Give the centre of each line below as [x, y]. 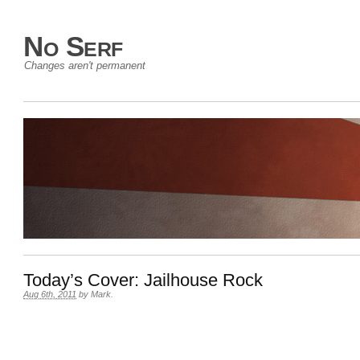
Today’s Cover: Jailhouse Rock [143, 280]
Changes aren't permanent [85, 65]
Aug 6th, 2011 [50, 294]
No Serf [73, 46]
